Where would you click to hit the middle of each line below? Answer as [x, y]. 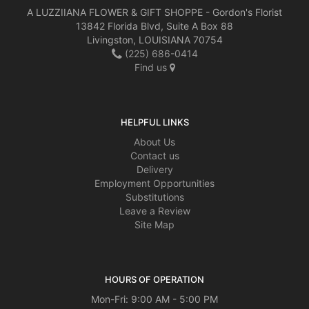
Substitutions [154, 197]
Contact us [154, 156]
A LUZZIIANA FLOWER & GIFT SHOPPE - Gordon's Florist [154, 12]
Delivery [154, 169]
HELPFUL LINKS [154, 122]
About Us [154, 142]
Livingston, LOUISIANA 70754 [154, 40]
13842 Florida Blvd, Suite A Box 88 [154, 26]
